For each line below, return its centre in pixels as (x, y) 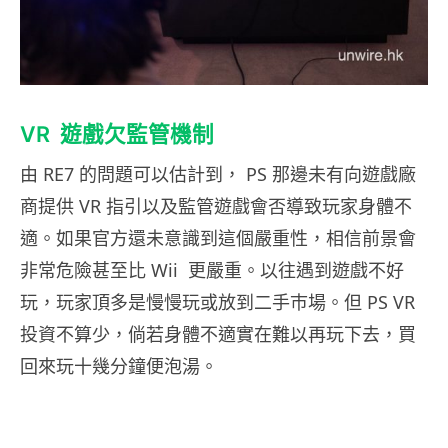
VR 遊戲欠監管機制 (117, 133)
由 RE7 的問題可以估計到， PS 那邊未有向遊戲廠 (218, 173)
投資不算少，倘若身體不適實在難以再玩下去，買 (218, 333)
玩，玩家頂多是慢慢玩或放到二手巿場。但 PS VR (217, 301)
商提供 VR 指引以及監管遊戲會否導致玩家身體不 (216, 205)
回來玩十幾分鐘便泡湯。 (119, 365)
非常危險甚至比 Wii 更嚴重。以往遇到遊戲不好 (212, 269)
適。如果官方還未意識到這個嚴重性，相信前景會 (218, 237)
